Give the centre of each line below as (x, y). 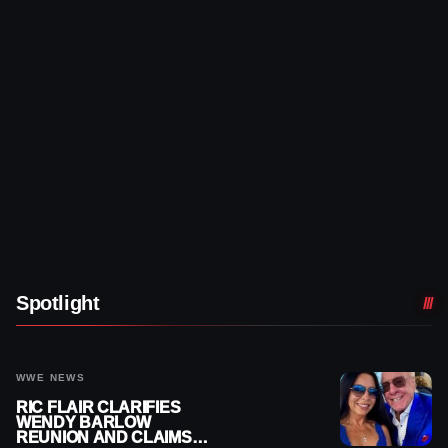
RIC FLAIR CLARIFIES (98, 407)
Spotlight (58, 303)
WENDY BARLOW (83, 422)
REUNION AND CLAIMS (104, 437)
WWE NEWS (51, 377)
